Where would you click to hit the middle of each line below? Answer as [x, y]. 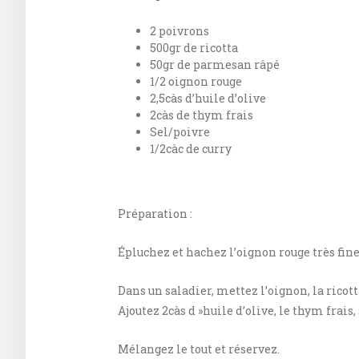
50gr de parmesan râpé [215, 65]
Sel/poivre [180, 132]
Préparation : [155, 214]
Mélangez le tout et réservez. [199, 349]
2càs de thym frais [202, 115]
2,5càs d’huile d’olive [208, 99]
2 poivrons [179, 31]
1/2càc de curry [191, 149]
